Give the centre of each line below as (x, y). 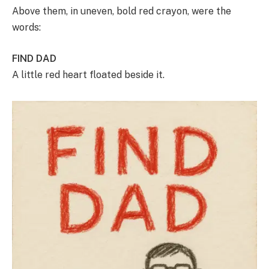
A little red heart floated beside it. (88, 74)
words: (26, 28)
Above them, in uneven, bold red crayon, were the (122, 11)
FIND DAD (34, 58)
